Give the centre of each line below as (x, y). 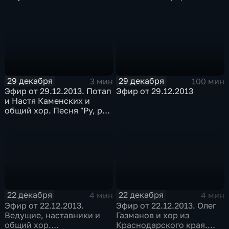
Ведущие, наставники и (53, 215)
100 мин (208, 81)
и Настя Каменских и (48, 101)
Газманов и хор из (153, 215)
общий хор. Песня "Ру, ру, (57, 111)
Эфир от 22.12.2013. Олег (166, 205)
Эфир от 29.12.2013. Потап (58, 91)
